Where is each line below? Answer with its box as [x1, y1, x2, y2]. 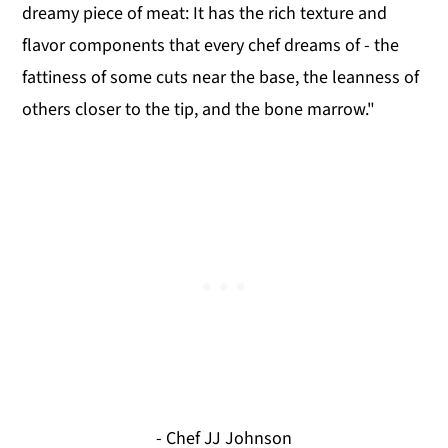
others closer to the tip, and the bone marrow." [22, 97, 376, 123]
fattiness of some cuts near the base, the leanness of [22, 65, 420, 91]
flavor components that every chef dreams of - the [22, 33, 400, 59]
